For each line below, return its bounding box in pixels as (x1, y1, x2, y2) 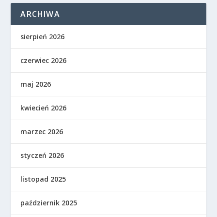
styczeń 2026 (20, 151, 64, 160)
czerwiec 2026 (20, 56, 67, 65)
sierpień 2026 (20, 32, 65, 42)
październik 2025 (20, 198, 77, 208)
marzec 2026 (20, 127, 63, 137)
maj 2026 (20, 79, 51, 89)
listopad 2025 (20, 174, 66, 184)
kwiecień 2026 (20, 103, 67, 113)
